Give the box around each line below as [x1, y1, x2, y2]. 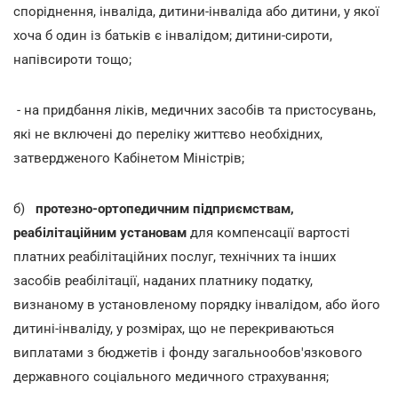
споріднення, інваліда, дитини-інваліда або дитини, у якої [13, 4, 379, 20]
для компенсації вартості [187, 225, 350, 241]
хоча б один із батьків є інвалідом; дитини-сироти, [13, 28, 332, 44]
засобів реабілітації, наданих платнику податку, [13, 273, 313, 289]
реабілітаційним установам [13, 225, 187, 241]
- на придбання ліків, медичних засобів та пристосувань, [13, 102, 376, 118]
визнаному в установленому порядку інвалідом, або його [13, 297, 380, 313]
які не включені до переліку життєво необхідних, [13, 126, 322, 142]
